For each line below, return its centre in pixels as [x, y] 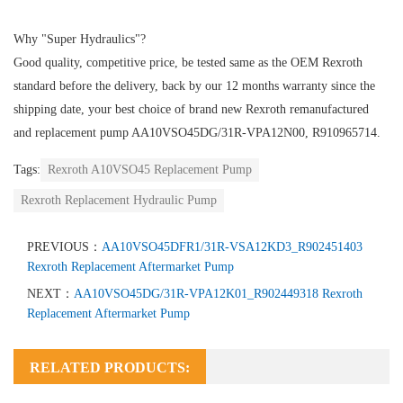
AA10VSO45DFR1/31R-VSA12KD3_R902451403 [232, 246]
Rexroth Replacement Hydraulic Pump [119, 200]
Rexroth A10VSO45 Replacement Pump [150, 169]
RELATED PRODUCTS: [110, 367]
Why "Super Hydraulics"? [80, 39]
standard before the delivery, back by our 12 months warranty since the [194, 85]
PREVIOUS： [64, 246]
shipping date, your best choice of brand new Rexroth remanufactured [191, 109]
